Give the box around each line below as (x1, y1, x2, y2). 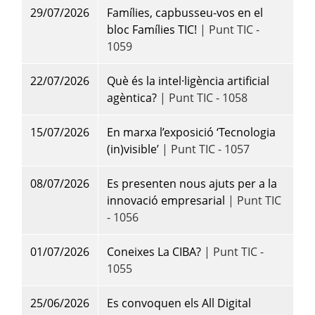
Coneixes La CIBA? (107, 244, 201, 260)
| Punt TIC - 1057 (159, 141, 250, 157)
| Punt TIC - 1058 (157, 90, 247, 106)
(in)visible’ (107, 141, 159, 157)
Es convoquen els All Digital (107, 295, 251, 311)
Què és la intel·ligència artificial (107, 73, 269, 89)
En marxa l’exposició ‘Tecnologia (107, 124, 276, 141)
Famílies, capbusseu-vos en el (107, 5, 263, 21)
